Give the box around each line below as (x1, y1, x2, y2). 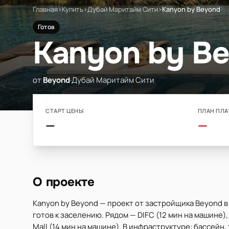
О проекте (33, 174, 95, 190)
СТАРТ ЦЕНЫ (45, 107, 84, 114)
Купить (62, 5, 83, 14)
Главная (33, 5, 58, 14)
